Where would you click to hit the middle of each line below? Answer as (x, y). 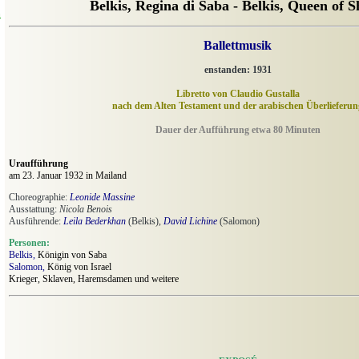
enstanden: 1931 (238, 70)
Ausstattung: (34, 210)
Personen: (29, 243)
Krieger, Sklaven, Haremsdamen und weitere (94, 279)
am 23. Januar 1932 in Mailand (68, 176)
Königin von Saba (71, 255)
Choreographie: (39, 198)
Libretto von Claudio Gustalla (238, 94)
